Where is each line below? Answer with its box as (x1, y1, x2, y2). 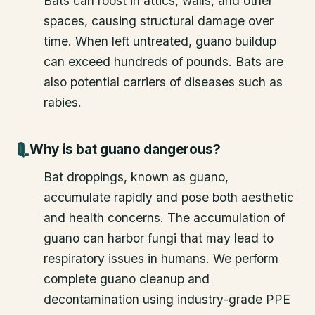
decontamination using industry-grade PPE (44, 291, 290, 307)
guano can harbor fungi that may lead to (44, 230, 274, 245)
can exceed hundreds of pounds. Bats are (44, 53, 283, 69)
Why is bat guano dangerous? (29, 141, 221, 157)
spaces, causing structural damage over (44, 13, 274, 28)
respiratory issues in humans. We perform (44, 250, 278, 266)
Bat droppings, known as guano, (44, 169, 229, 184)
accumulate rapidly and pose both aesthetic (44, 189, 294, 205)
